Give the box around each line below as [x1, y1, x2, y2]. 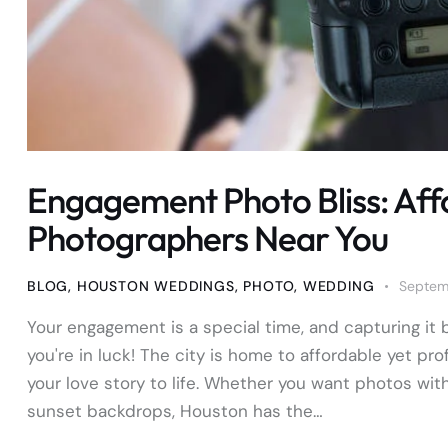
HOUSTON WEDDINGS [76, 276, 235, 295]
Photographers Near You [27, 215, 388, 260]
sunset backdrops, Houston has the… [27, 399, 323, 422]
